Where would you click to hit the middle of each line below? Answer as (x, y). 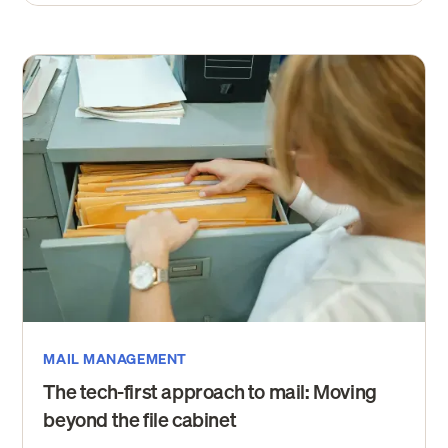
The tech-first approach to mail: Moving (210, 392)
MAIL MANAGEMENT (115, 359)
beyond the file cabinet (140, 420)
